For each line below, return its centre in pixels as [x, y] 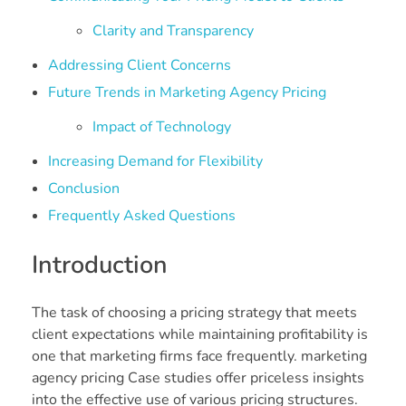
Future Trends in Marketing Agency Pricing [187, 93]
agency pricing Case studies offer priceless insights [198, 378]
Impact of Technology [162, 127]
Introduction [100, 266]
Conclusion [83, 189]
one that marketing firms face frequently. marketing [199, 357]
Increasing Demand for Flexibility [155, 162]
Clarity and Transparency [174, 31]
